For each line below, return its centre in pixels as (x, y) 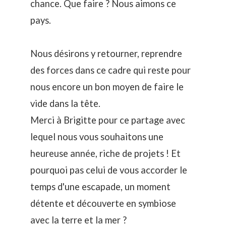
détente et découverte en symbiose (103, 204)
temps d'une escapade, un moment (100, 187)
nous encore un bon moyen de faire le (107, 87)
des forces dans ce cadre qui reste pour (110, 70)
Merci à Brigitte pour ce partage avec (108, 120)
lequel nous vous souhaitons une (97, 137)
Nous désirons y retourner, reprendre (106, 54)
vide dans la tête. (65, 104)
